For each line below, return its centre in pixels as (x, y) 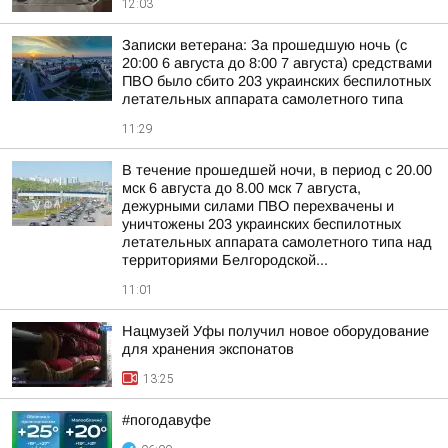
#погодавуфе (166, 420)
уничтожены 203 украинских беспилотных (261, 224)
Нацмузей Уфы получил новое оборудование (275, 331)
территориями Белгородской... (225, 260)
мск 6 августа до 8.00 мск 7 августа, (241, 188)
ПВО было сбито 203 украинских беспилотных (276, 81)
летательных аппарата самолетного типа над (277, 242)
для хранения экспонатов (208, 349)
